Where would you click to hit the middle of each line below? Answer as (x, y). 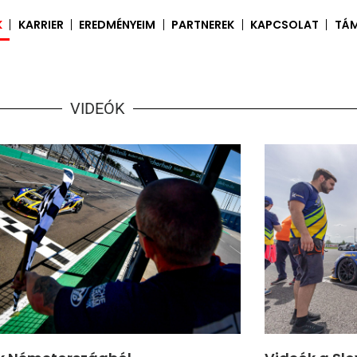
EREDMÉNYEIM (118, 24)
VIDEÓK (97, 108)
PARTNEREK (203, 24)
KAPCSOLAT (284, 24)
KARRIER (41, 24)
